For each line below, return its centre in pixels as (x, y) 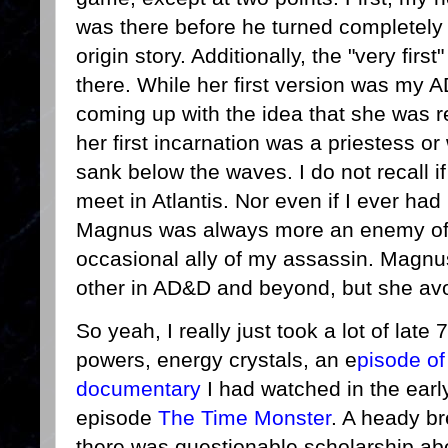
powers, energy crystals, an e (216, 360)
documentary (138, 389)
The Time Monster (244, 418)
